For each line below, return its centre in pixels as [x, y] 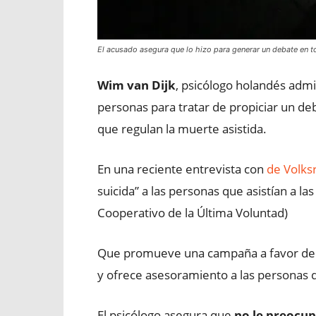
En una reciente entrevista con [182, 169]
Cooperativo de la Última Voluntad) [193, 213]
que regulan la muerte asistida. [182, 129]
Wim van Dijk [136, 85]
